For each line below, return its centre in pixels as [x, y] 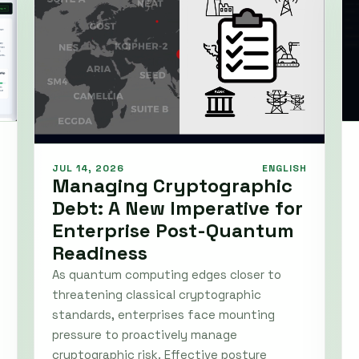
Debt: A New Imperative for [177, 208]
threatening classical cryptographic [157, 295]
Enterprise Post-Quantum [173, 231]
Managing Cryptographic [172, 186]
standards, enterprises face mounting [163, 315]
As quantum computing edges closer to [167, 275]
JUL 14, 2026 [88, 169]
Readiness [100, 253]
